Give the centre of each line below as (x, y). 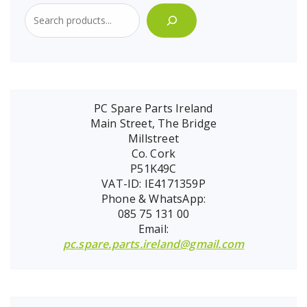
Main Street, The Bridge (153, 123)
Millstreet (153, 138)
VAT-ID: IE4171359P (153, 183)
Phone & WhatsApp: (153, 198)
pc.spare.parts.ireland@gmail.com (153, 244)
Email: (153, 229)
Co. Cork (153, 153)
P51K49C (153, 168)
